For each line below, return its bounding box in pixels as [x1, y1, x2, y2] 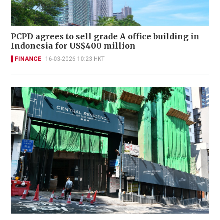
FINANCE [15, 55, 41, 63]
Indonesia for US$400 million [11, 41, 136, 51]
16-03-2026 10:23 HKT [45, 55, 105, 63]
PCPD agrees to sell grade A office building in [11, 31, 199, 42]
